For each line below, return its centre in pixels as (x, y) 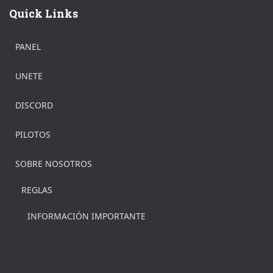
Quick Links (44, 13)
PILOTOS (33, 134)
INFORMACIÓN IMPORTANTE (87, 216)
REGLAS (37, 190)
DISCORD (34, 105)
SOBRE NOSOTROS (54, 164)
